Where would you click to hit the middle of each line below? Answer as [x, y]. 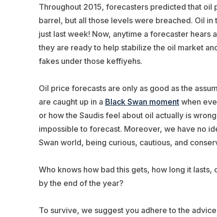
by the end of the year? [82, 183]
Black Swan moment [142, 101]
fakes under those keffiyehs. [90, 61]
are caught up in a [72, 101]
